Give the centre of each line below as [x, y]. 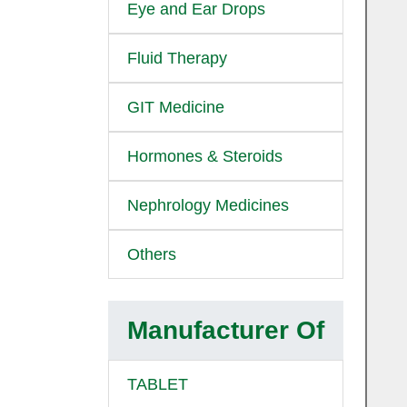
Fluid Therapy [177, 58]
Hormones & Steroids [205, 156]
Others [152, 254]
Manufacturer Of [225, 330]
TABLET [158, 384]
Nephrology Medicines [208, 205]
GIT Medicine [176, 107]
